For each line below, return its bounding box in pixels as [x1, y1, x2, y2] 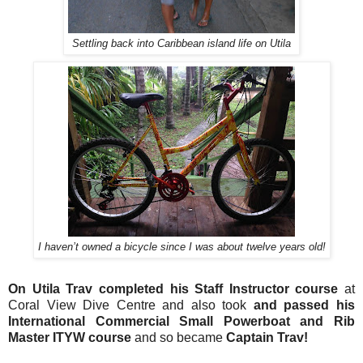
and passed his [253, 298, 356, 313]
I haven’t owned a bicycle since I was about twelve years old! [37, 241, 326, 254]
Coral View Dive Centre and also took [8, 298, 254, 313]
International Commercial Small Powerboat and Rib [8, 314, 355, 329]
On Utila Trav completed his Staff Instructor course [8, 282, 339, 297]
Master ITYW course [8, 331, 131, 345]
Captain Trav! [226, 331, 308, 345]
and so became [131, 331, 226, 345]
